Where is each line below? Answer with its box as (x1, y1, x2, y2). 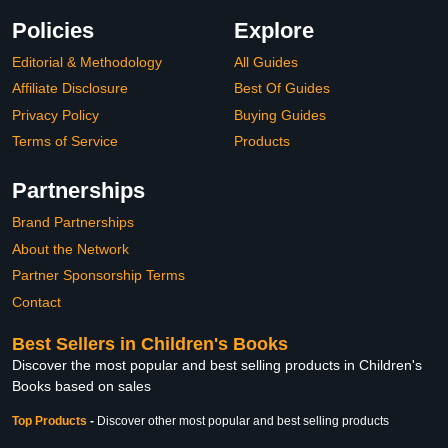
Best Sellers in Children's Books (12, 334, 288, 355)
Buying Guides (234, 106, 326, 123)
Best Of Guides (234, 80, 330, 97)
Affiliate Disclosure (12, 80, 128, 97)
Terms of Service (12, 133, 118, 150)
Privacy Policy (12, 106, 99, 123)
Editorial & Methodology (12, 53, 162, 70)
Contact (12, 293, 61, 310)
